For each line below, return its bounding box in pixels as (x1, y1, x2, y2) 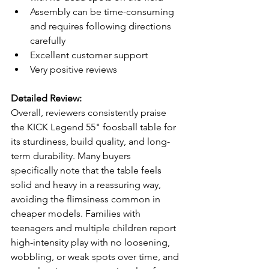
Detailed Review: (11, 92, 82, 104)
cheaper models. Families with (11, 207, 143, 219)
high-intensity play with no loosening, (11, 236, 172, 248)
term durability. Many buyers (11, 150, 133, 162)
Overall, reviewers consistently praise (11, 106, 169, 118)
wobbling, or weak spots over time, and (11, 250, 181, 262)
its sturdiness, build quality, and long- (11, 135, 170, 147)
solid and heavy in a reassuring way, (11, 178, 163, 190)
